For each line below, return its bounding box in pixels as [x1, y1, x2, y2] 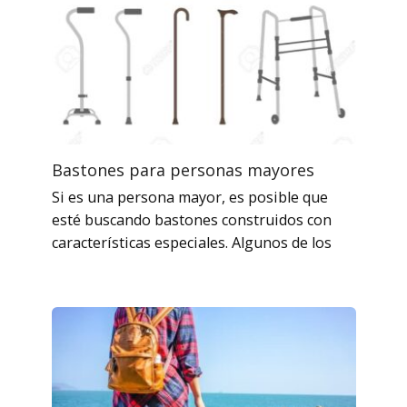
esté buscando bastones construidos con [51, 209, 332, 230]
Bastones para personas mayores [51, 158, 314, 181]
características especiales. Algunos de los [51, 232, 332, 253]
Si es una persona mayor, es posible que [51, 186, 328, 207]
